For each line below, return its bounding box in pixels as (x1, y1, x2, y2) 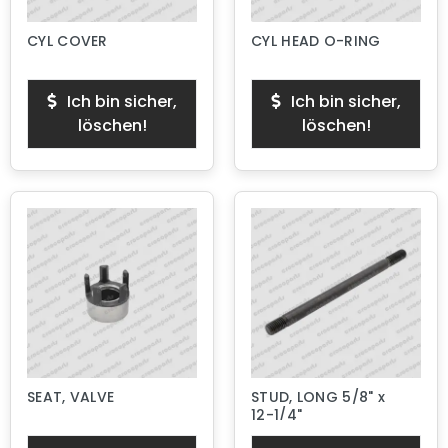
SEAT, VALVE (27, 387, 115, 407)
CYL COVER (27, 31, 108, 51)
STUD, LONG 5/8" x (251, 387, 386, 407)
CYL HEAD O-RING (251, 31, 381, 51)
